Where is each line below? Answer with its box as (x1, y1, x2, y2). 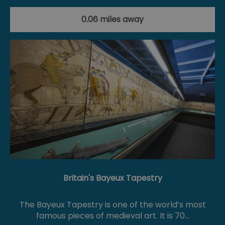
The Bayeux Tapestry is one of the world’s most (19, 198, 206, 210)
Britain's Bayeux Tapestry (63, 172, 162, 184)
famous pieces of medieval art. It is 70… (36, 209, 189, 221)
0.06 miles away (81, 14, 144, 26)
